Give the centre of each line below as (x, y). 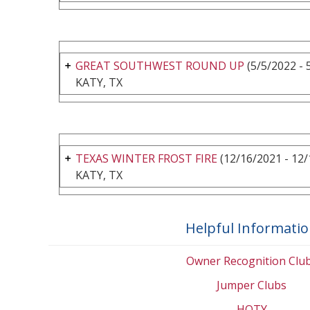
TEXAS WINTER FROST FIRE (146, 158)
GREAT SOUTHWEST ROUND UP (160, 65)
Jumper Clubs (252, 285)
